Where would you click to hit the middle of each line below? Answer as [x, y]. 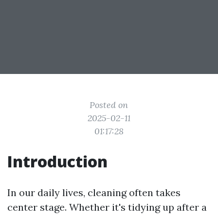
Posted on [109, 105]
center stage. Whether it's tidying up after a [107, 207]
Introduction [57, 161]
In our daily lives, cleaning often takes [94, 192]
